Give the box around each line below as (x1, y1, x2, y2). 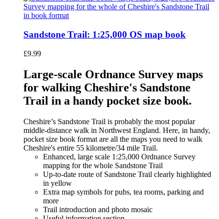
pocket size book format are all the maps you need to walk (23, 134, 202, 143)
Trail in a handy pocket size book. (23, 94, 192, 107)
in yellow (43, 178, 72, 187)
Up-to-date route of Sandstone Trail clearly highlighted (43, 170, 211, 178)
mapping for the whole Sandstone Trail (43, 161, 163, 170)
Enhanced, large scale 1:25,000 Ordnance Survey (43, 152, 196, 161)
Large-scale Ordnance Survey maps (23, 67, 203, 81)
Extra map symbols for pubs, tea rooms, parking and (43, 187, 204, 196)
